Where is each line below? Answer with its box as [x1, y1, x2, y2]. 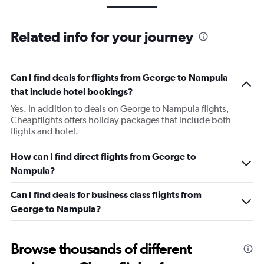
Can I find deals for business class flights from [11, 189, 202, 200]
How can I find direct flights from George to [11, 151, 196, 161]
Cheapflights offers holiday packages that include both [11, 114, 231, 126]
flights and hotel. [11, 126, 78, 137]
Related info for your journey [11, 28, 193, 45]
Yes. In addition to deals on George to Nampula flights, [11, 103, 229, 114]
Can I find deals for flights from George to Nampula [11, 72, 228, 82]
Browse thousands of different [11, 240, 191, 258]
